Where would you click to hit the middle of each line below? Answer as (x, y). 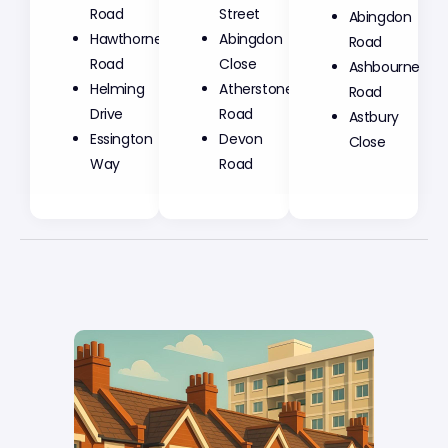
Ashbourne (384, 66)
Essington (121, 138)
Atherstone (256, 88)
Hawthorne (126, 38)
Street (239, 13)
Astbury (373, 116)
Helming (117, 88)
